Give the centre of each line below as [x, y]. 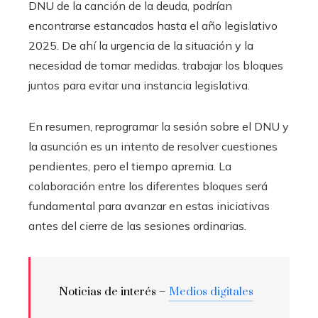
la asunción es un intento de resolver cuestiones [153, 146]
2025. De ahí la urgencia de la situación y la [141, 45]
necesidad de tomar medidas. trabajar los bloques [156, 65]
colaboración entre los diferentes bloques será [148, 186]
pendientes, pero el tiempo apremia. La [130, 166]
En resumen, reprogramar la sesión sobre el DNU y [159, 126]
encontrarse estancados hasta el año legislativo [153, 25]
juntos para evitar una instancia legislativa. [139, 85]
